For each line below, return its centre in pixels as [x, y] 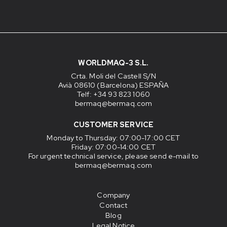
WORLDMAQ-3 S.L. [113, 63]
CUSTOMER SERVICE [113, 125]
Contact [113, 205]
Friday [81, 147]
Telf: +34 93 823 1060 [113, 94]
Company [113, 195]
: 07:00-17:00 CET [148, 138]
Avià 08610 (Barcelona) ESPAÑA [113, 85]
